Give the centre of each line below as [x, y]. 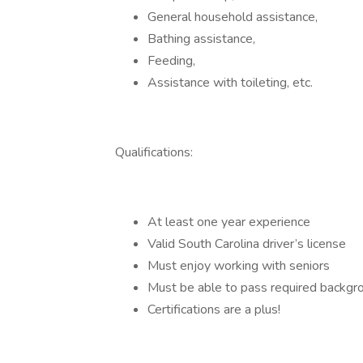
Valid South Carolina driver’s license [247, 244]
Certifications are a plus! [214, 310]
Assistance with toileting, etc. [230, 83]
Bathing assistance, [201, 39]
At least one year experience [229, 222]
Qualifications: [154, 152]
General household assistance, [233, 17]
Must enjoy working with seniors [239, 266]
